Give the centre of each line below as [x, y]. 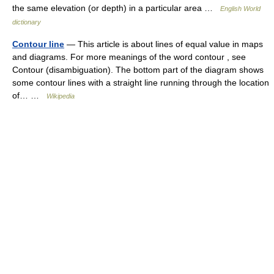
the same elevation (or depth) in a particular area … [116, 8]
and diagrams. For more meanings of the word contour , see [129, 57]
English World [240, 9]
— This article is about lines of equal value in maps [164, 44]
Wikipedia [61, 96]
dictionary [27, 22]
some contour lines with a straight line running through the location [141, 83]
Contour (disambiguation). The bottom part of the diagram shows [138, 70]
